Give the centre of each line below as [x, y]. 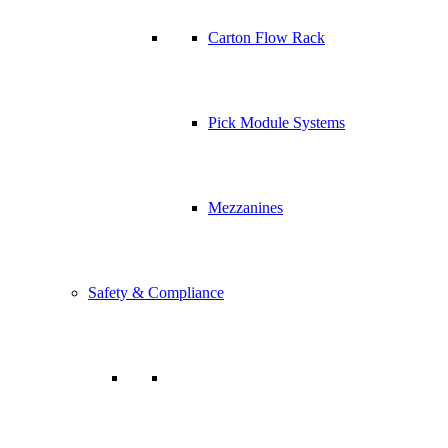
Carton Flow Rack [266, 37]
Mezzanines [245, 207]
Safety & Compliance [156, 292]
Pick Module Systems [276, 122]
